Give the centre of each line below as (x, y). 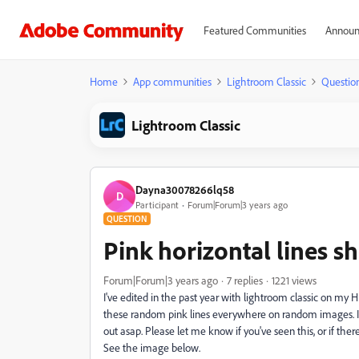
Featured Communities (254, 30)
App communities (172, 81)
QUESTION (127, 219)
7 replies (245, 280)
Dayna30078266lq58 (185, 189)
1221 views (294, 280)
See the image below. (153, 347)
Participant (157, 204)
